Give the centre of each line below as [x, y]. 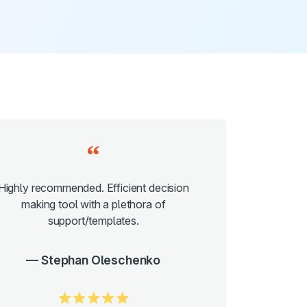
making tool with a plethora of [94, 204]
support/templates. [93, 221]
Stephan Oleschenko [101, 260]
